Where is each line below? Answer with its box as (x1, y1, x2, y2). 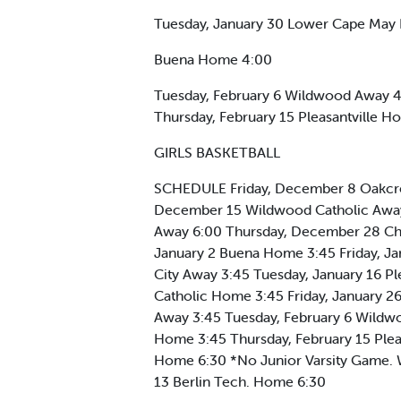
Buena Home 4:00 (154, 49, 272, 68)
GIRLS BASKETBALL (154, 142, 280, 161)
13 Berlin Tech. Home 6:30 (154, 371, 326, 390)
